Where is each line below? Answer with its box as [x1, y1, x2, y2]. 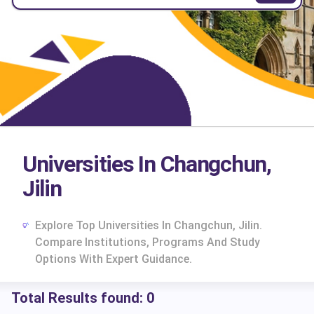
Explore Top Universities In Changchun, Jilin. [34, 219, 262, 232]
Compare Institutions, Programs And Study [34, 235, 260, 249]
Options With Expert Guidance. [34, 252, 192, 266]
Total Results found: [11, 289, 146, 306]
